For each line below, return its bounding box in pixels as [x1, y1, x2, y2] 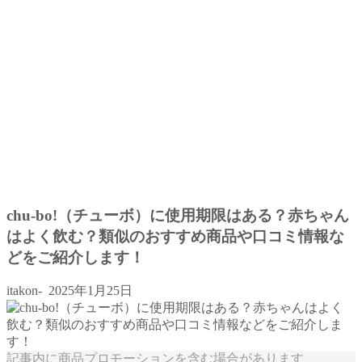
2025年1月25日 [45, 284, 133, 298]
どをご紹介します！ [6, 248, 145, 266]
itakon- [6, 284, 42, 298]
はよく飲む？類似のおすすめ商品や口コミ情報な [6, 227, 344, 245]
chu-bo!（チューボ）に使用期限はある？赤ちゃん [6, 206, 349, 224]
